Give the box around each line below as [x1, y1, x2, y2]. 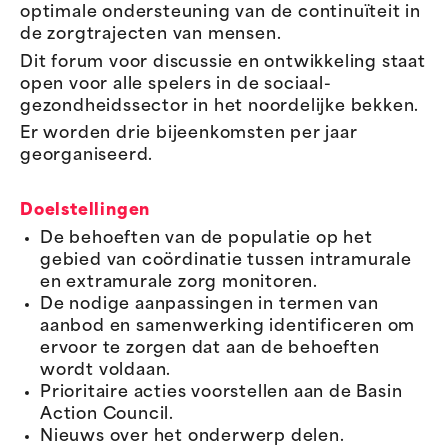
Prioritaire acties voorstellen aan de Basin [40, 384, 403, 401]
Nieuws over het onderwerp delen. [40, 428, 345, 445]
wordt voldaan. [40, 362, 172, 379]
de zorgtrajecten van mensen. [20, 27, 282, 43]
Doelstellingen [20, 203, 151, 220]
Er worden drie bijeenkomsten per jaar [20, 126, 358, 143]
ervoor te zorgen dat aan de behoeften [40, 340, 380, 357]
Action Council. [40, 406, 175, 423]
